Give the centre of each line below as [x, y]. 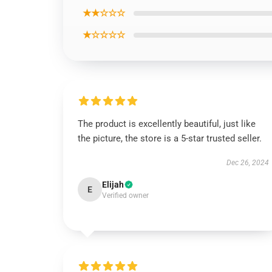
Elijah [113, 185]
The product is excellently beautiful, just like [167, 124]
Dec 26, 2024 [247, 163]
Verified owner [125, 195]
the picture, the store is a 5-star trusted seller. [170, 138]
